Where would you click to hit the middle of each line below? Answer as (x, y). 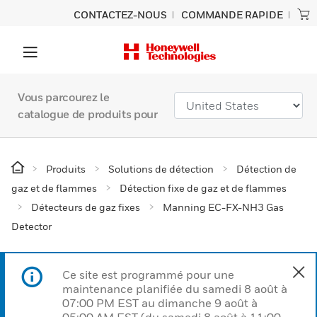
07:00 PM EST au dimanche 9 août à (160, 303)
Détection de (266, 169)
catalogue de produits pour (88, 114)
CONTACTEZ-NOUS (120, 15)
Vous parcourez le (64, 97)
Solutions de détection (161, 169)
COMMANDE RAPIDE (232, 15)
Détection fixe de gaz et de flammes (203, 188)
